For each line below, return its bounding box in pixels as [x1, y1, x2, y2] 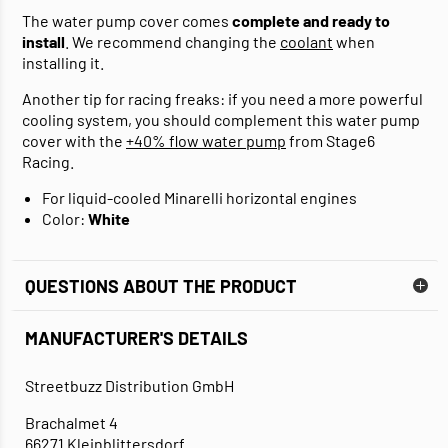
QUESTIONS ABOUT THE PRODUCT [25, 274, 297, 297]
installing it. [22, 53, 104, 73]
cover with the [22, 131, 126, 151]
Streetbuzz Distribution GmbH [25, 376, 234, 396]
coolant [280, 32, 333, 52]
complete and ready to [232, 11, 390, 31]
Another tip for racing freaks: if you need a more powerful [22, 89, 423, 109]
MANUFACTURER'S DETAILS [25, 327, 248, 350]
